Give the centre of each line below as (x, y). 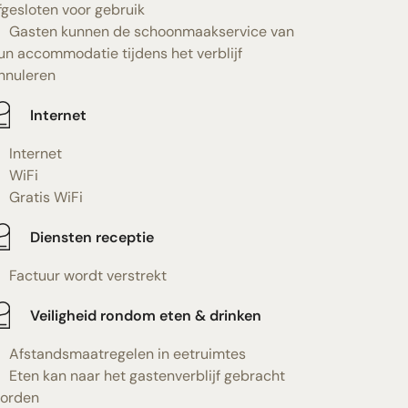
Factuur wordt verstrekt (87, 275)
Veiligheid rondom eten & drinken (145, 315)
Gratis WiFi (46, 197)
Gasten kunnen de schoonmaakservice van (151, 31)
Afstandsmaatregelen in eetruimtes (127, 354)
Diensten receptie (92, 237)
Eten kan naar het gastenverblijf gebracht (147, 376)
